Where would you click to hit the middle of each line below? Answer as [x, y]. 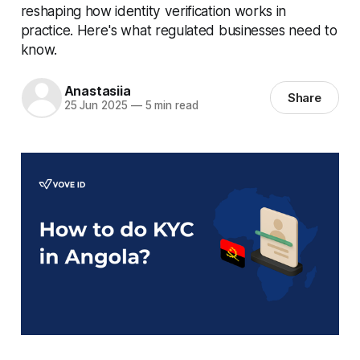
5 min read [170, 106]
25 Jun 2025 [96, 106]
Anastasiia [97, 91]
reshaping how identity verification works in [153, 10]
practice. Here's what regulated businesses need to [179, 30]
